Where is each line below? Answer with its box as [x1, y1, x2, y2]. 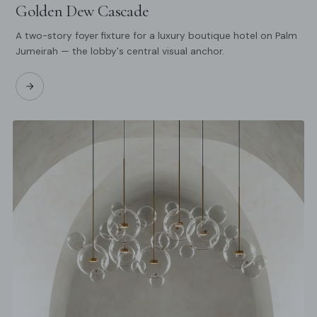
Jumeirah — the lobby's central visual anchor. [16, 45, 224, 58]
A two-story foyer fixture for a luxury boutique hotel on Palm [16, 30, 297, 42]
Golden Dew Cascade [16, 1, 149, 22]
